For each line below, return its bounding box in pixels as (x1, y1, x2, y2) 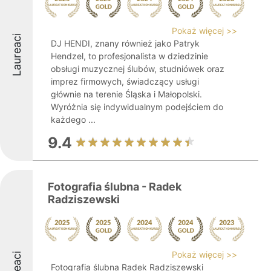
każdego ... (51, 114, 96, 125)
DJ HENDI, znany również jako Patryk (51, 38, 200, 48)
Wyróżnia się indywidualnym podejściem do (51, 102, 223, 112)
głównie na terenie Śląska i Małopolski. (51, 89, 202, 99)
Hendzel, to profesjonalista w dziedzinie (51, 51, 208, 61)
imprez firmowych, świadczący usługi (51, 76, 199, 87)
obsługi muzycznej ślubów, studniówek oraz (51, 64, 224, 74)
